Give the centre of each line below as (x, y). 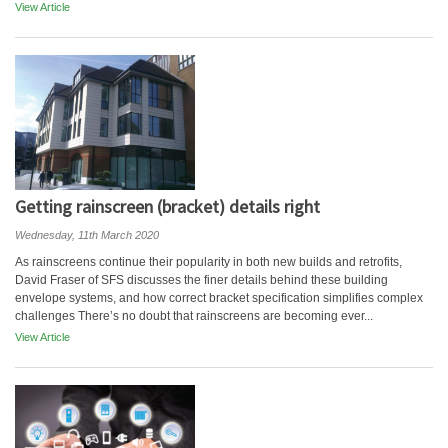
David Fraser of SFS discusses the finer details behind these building (201, 280)
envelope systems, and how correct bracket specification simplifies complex (219, 298)
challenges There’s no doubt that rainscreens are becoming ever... (194, 316)
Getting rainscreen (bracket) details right (167, 206)
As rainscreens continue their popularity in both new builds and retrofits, (208, 262)
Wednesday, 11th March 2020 (87, 235)
